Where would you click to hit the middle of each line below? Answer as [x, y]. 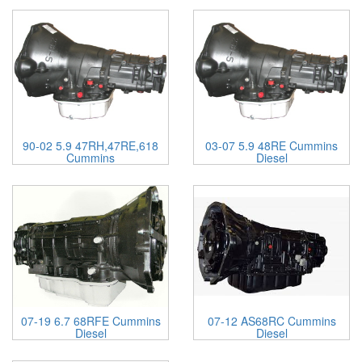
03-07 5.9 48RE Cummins [271, 145]
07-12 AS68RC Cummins [271, 321]
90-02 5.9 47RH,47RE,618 [90, 145]
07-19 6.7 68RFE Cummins [90, 321]
